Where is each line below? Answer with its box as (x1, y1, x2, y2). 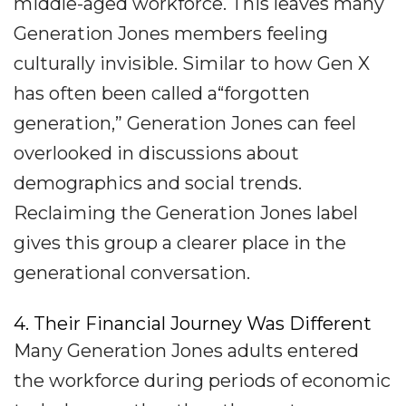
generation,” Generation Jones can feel (14, 112, 356, 135)
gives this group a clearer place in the (14, 232, 346, 255)
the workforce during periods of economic (14, 370, 391, 392)
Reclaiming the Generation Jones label (14, 202, 358, 225)
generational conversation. (14, 262, 250, 285)
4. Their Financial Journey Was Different (14, 313, 372, 335)
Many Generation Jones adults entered (14, 340, 359, 362)
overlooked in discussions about (14, 142, 299, 165)
